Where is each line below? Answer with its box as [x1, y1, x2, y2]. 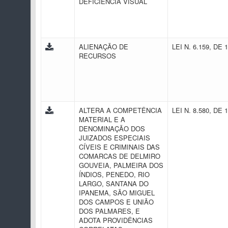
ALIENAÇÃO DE [79, 42, 128, 51]
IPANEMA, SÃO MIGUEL [79, 188, 155, 197]
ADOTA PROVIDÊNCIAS [79, 215, 153, 225]
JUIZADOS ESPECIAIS [79, 133, 150, 142]
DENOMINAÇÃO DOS [79, 124, 145, 133]
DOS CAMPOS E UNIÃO [79, 197, 154, 207]
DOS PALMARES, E [79, 206, 140, 216]
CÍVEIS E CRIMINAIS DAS [79, 142, 160, 152]
